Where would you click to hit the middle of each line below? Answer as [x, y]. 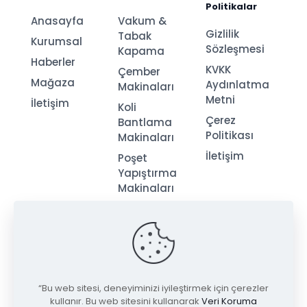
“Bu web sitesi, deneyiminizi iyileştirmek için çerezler [153, 288]
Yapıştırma [148, 173]
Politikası [229, 136]
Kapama [142, 51]
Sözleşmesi [235, 49]
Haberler [53, 62]
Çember [139, 72]
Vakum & [143, 21]
